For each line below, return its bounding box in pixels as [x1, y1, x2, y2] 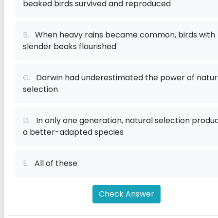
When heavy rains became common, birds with [29, 29, 215, 40]
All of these [29, 158, 77, 169]
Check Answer [99, 188, 154, 200]
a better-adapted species [23, 127, 124, 138]
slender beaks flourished [23, 41, 116, 52]
